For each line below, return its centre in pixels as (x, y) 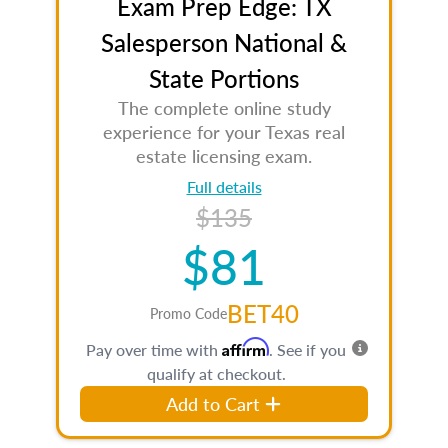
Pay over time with (154, 349)
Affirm (245, 347)
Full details (224, 186)
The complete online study (224, 107)
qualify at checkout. (216, 373)
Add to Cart (213, 403)
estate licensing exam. (224, 155)
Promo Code (188, 313)
